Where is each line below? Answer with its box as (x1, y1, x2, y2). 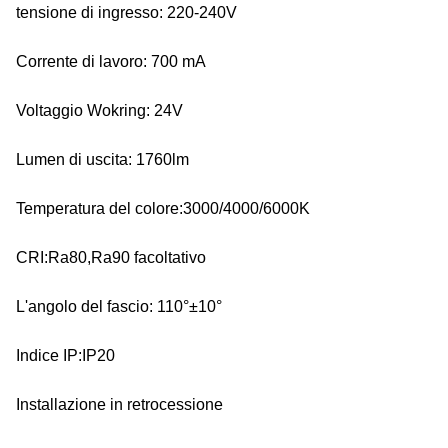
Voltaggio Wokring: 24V (16, 102, 183, 119)
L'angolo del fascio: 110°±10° (16, 298, 222, 315)
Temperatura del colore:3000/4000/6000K (16, 200, 310, 217)
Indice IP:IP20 (16, 347, 115, 364)
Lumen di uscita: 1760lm (16, 151, 189, 168)
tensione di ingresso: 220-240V (16, 4, 237, 21)
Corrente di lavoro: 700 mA (16, 53, 206, 70)
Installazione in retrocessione (16, 396, 223, 413)
